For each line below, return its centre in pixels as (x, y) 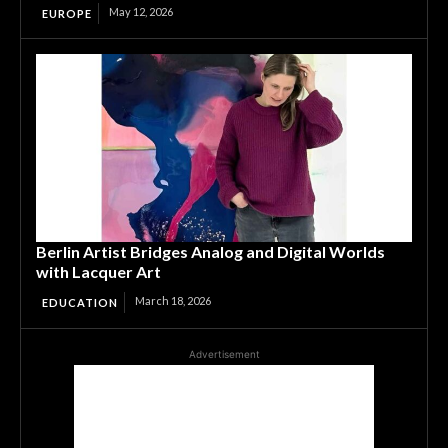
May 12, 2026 (141, 11)
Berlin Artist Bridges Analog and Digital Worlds (210, 251)
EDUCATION (80, 302)
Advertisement (224, 353)
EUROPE (67, 13)
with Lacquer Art (98, 271)
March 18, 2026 (173, 300)
